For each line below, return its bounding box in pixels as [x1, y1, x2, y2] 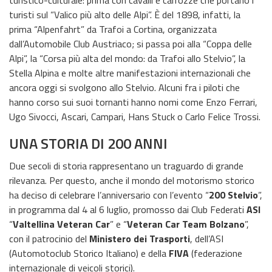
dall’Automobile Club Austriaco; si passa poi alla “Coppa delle [9, 36, 252, 51]
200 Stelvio [209, 187, 258, 202]
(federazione [189, 245, 242, 260]
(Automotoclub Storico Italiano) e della [9, 245, 169, 260]
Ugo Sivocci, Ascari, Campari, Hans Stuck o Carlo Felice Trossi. [9, 109, 260, 124]
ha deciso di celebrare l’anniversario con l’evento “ [9, 187, 209, 202]
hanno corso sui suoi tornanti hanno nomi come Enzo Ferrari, [9, 94, 257, 109]
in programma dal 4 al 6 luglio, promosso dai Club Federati [9, 202, 246, 217]
